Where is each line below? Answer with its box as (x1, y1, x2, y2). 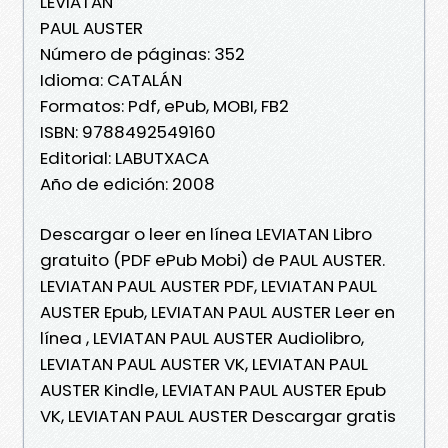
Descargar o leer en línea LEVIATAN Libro (40, 221, 372, 246)
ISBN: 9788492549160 (40, 119, 216, 144)
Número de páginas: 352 (40, 41, 245, 66)
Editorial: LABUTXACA (40, 145, 209, 170)
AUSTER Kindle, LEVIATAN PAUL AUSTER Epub (40, 377, 386, 402)
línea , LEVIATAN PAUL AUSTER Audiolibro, (40, 325, 364, 350)
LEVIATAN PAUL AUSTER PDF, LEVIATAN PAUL (40, 273, 377, 298)
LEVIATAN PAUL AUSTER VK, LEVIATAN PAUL (40, 351, 368, 376)
